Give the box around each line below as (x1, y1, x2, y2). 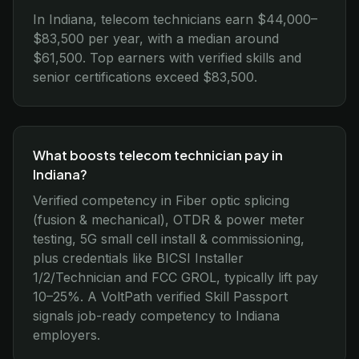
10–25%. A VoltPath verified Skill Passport (33, 288, 288, 305)
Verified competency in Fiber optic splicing (33, 192, 289, 208)
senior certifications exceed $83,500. (33, 69, 257, 85)
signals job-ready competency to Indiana (33, 308, 280, 324)
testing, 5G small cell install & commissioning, (33, 231, 305, 247)
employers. (33, 327, 100, 343)
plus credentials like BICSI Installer (33, 250, 244, 266)
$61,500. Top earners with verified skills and (33, 50, 301, 66)
